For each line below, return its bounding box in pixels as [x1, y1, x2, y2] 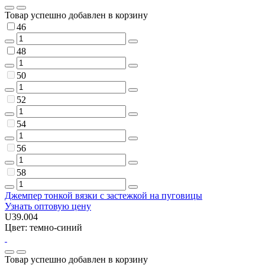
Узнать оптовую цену [5, 201, 91, 211]
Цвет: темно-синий [5, 222, 82, 232]
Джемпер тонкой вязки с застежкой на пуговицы [5, 190, 202, 201]
